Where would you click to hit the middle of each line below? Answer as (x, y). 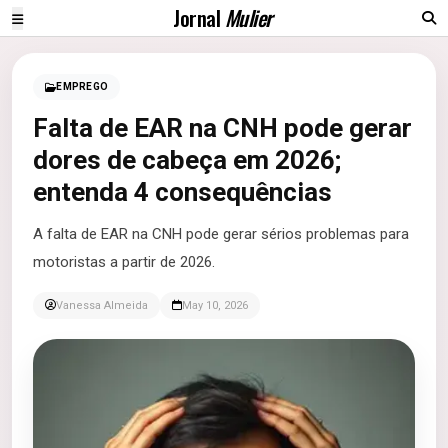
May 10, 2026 (215, 305)
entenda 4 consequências (182, 192)
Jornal (199, 17)
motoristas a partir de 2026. (124, 262)
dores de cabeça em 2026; (187, 160)
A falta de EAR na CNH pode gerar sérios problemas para (221, 234)
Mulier (248, 17)
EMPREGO (82, 86)
